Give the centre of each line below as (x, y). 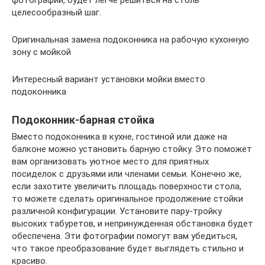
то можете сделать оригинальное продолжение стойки (127, 198)
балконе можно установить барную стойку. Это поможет (132, 149)
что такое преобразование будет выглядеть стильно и (128, 248)
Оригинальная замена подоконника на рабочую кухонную (130, 39)
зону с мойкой (41, 52)
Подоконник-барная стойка (83, 119)
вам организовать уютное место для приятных (110, 161)
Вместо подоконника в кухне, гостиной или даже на (119, 136)
